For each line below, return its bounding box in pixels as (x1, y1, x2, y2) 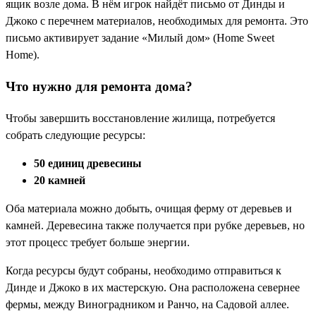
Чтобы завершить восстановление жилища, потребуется (6, 111, 275, 124)
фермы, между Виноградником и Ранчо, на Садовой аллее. (6, 298, 289, 310)
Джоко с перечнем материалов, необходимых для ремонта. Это (6, 15, 308, 28)
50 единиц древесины (34, 157, 142, 169)
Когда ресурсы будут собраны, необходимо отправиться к (6, 264, 281, 276)
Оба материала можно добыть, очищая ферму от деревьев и (6, 202, 292, 214)
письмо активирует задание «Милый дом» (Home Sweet (6, 32, 274, 44)
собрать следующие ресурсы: (6, 128, 145, 141)
